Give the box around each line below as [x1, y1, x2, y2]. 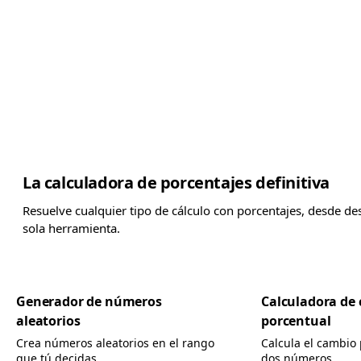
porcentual [261, 312, 331, 330]
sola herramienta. [23, 220, 120, 236]
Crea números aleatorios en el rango [16, 335, 214, 351]
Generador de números [16, 293, 162, 310]
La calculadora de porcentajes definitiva [23, 172, 330, 193]
